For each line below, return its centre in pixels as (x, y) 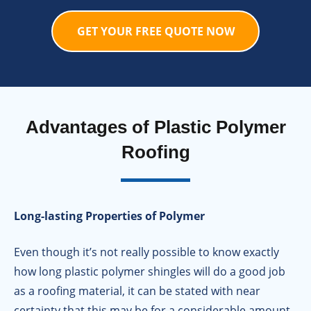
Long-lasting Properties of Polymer (109, 216)
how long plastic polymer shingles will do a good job (150, 272)
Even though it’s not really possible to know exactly (146, 252)
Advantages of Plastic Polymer (155, 127)
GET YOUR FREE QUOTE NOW (155, 32)
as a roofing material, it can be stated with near (137, 291)
